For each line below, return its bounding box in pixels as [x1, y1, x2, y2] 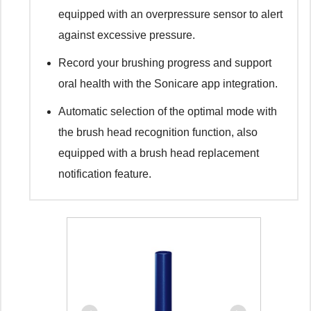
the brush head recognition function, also [58, 126, 258, 139]
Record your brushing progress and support [58, 57, 271, 69]
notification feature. [58, 168, 151, 180]
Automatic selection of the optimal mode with [58, 106, 277, 118]
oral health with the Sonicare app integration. [58, 78, 278, 90]
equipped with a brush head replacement [58, 147, 259, 160]
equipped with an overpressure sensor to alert [58, 8, 283, 21]
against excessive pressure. [58, 29, 195, 42]
